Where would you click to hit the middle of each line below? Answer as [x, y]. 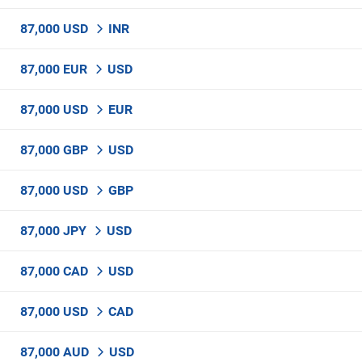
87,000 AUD [56, 352]
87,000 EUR [55, 69]
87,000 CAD [56, 271]
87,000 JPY [55, 231]
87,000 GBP [56, 150]
